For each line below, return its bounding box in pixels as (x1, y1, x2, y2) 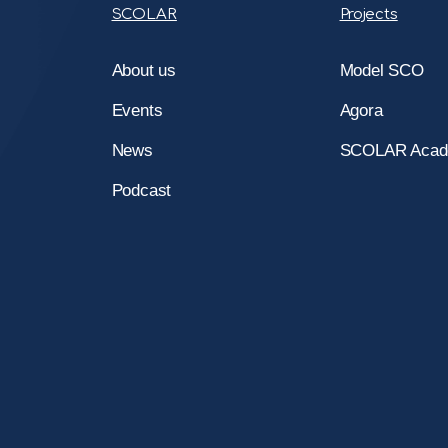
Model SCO (339, 60, 424, 80)
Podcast (111, 180, 172, 200)
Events (111, 100, 163, 120)
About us (111, 60, 176, 80)
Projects (339, 5, 398, 23)
